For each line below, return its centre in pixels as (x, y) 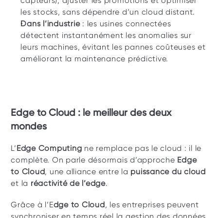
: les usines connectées (126, 24)
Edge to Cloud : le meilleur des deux (91, 112)
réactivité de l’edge (68, 183)
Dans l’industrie (50, 24)
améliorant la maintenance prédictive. (95, 59)
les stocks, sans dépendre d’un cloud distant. (108, 12)
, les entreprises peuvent (152, 205)
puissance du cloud (168, 172)
